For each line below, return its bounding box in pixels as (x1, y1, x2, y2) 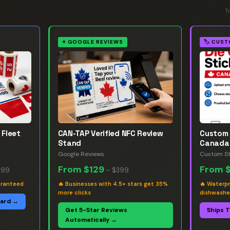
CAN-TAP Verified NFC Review (57, 128, 163, 138)
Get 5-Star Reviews (65, 206, 127, 214)
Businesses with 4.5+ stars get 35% (65, 180, 168, 187)
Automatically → (65, 216, 117, 224)
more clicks (57, 189, 91, 196)
